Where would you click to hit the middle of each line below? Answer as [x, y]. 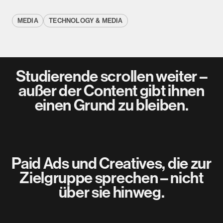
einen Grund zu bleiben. [111, 106]
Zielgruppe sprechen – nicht [111, 178]
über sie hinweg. [111, 193]
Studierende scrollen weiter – [111, 77]
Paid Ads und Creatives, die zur [111, 164]
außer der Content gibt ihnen [111, 91]
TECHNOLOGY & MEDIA [86, 21]
